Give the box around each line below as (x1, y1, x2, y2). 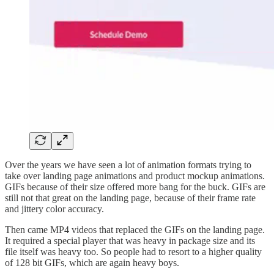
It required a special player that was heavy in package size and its (5, 235, 255, 246)
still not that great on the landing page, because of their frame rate (5, 192, 256, 203)
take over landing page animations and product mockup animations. (5, 170, 265, 181)
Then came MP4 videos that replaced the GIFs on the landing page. (5, 224, 265, 235)
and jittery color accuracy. (5, 203, 104, 214)
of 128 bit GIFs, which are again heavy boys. (5, 257, 179, 268)
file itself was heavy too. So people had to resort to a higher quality (5, 246, 262, 257)
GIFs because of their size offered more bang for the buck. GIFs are (5, 181, 265, 192)
